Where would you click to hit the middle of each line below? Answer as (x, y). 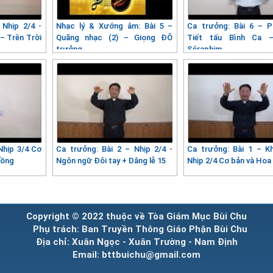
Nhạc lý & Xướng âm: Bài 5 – (115, 26)
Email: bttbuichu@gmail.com (136, 254)
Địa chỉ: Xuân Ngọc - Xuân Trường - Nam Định (136, 242)
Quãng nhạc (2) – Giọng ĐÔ (115, 37)
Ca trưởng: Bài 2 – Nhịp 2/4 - (115, 149)
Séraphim (205, 49)
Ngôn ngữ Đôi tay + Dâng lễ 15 (111, 160)
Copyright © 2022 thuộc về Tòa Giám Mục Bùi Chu (136, 216)
